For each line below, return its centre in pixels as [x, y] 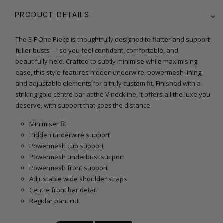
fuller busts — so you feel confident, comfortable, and [97, 50]
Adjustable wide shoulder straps [78, 178]
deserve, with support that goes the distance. [84, 105]
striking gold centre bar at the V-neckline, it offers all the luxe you [113, 94]
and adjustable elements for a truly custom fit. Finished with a [108, 83]
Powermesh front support [68, 167]
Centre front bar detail [63, 189]
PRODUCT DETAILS [52, 14]
